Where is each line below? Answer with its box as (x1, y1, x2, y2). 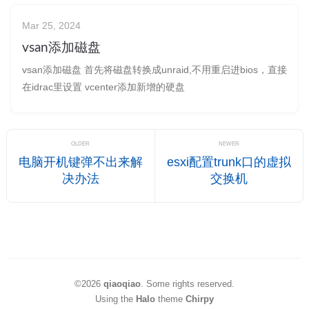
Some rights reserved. (146, 278, 235, 289)
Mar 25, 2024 (22, 19, 81, 31)
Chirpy (186, 293, 214, 304)
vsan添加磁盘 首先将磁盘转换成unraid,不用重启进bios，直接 (22, 63, 287, 75)
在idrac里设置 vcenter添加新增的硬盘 (22, 81, 185, 92)
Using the (95, 293, 136, 304)
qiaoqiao (103, 278, 141, 289)
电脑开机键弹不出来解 (18, 154, 143, 169)
